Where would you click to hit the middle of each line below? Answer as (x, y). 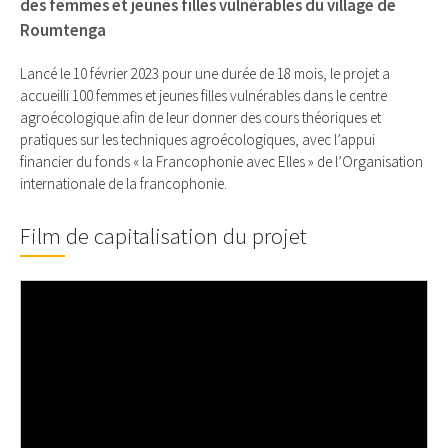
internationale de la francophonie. (123, 184)
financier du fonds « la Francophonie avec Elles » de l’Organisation (221, 162)
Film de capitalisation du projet (163, 235)
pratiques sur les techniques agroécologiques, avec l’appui (197, 140)
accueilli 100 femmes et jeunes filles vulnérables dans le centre (203, 96)
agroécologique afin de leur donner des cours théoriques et (200, 118)
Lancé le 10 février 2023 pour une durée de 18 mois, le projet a (205, 74)
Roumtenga (63, 31)
